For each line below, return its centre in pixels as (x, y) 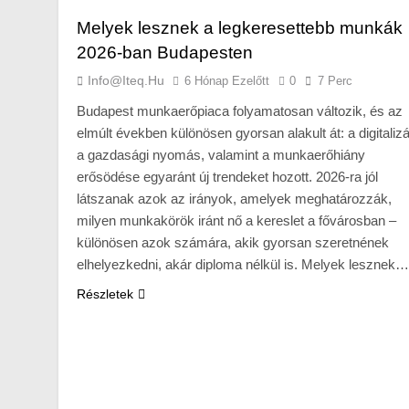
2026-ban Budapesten (165, 52)
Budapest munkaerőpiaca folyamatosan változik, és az (240, 110)
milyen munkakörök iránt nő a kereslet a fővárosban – (236, 220)
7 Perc (335, 80)
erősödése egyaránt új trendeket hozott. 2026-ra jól (227, 176)
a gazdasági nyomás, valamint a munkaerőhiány (221, 154)
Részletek (105, 294)
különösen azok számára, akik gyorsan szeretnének (233, 242)
